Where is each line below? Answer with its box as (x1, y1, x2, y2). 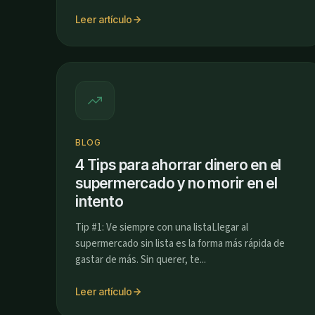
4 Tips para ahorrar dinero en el (75, 156, 282, 174)
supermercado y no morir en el (75, 174, 278, 192)
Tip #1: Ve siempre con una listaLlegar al (75, 220, 248, 235)
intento (75, 193, 124, 210)
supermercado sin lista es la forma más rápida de (75, 236, 285, 251)
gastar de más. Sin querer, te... (75, 252, 206, 267)
